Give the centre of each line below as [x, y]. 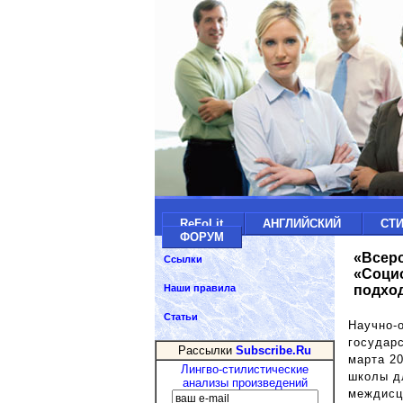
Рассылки [207, 350]
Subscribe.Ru [273, 350]
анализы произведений [245, 383]
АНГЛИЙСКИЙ [304, 224]
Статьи [181, 317]
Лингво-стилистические [245, 369]
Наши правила [200, 288]
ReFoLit [203, 224]
